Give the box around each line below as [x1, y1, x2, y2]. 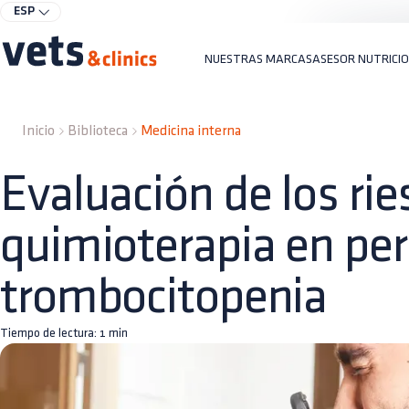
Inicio [22, 124, 55, 138]
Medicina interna [141, 124, 241, 138]
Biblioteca [68, 124, 128, 138]
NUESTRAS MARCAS [204, 53, 312, 65]
